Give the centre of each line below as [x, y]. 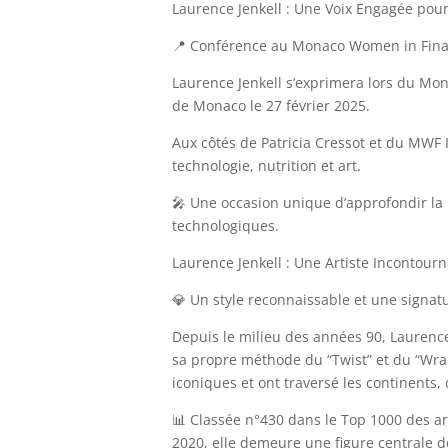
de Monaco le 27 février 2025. [270, 105]
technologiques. [225, 225]
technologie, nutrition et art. [266, 165]
